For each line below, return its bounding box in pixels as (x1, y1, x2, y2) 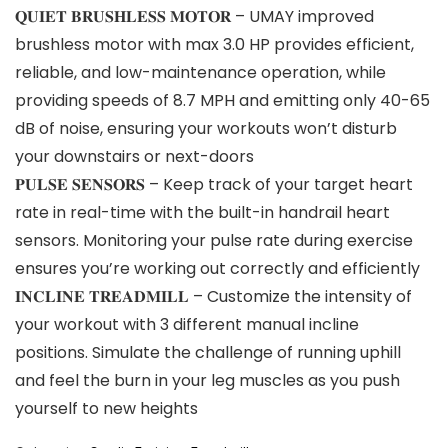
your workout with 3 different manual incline (15, 312, 359, 336)
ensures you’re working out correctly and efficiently (15, 256, 420, 280)
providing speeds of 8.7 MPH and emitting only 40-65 (15, 88, 430, 112)
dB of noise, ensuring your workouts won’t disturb (15, 116, 397, 140)
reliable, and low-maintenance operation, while (15, 60, 386, 84)
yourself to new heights (15, 396, 198, 420)
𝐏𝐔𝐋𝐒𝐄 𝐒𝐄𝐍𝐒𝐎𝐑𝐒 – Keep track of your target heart (15, 172, 413, 196)
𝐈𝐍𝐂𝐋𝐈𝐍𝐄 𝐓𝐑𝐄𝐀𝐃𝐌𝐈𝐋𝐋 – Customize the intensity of (15, 284, 412, 308)
